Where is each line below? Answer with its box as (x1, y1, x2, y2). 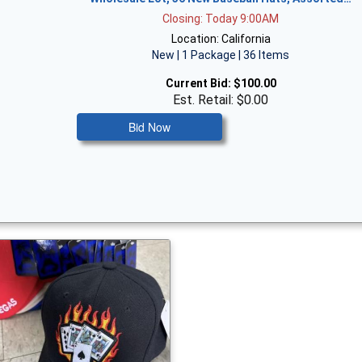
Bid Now (128, 119, 171, 135)
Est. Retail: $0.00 (173, 92, 269, 107)
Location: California (170, 32, 271, 45)
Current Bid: (165, 77, 231, 90)
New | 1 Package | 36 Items (152, 48, 290, 61)
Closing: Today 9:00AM (162, 12, 280, 25)
